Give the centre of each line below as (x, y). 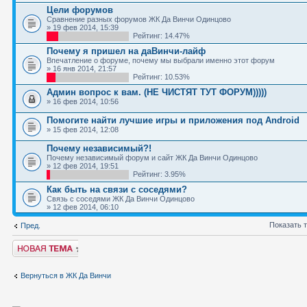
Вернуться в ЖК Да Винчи (66, 275)
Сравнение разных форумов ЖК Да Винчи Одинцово (139, 19)
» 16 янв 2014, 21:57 (82, 69)
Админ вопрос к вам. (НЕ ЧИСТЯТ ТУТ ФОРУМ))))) (157, 92)
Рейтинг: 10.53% (159, 77)
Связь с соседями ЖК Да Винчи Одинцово (121, 199)
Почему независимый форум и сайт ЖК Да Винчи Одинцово (152, 158)
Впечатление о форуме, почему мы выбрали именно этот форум (161, 60)
